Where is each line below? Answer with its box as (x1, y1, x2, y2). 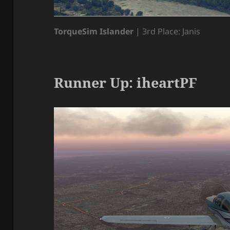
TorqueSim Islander (54, 26, 134, 37)
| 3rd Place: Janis (133, 26, 201, 37)
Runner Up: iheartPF (54, 73, 198, 92)
